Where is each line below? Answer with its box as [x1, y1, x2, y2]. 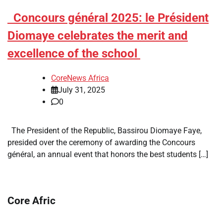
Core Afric [7, 194, 55, 207]
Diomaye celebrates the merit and [7, 28, 188, 43]
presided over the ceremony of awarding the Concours [7, 137, 195, 147]
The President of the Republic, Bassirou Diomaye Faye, [7, 125, 202, 135]
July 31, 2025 [58, 85, 105, 95]
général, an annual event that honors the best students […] [7, 149, 208, 159]
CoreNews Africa [51, 73, 109, 83]
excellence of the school [7, 46, 140, 60]
